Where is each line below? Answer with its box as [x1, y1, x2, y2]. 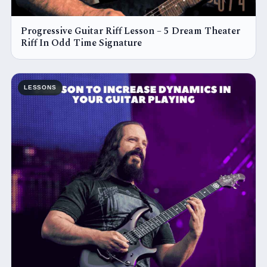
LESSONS [24, 84, 57, 91]
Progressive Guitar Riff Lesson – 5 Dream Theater [21, 24, 240, 38]
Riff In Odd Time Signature [21, 36, 142, 50]
